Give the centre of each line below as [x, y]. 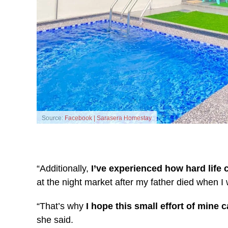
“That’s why [61, 206]
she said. [55, 220]
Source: [53, 118]
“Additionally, [63, 168]
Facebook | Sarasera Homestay [108, 118]
